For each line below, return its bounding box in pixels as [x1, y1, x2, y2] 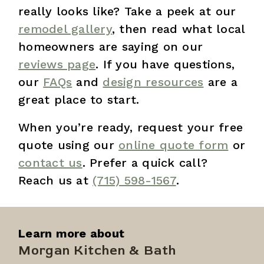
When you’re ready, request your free [18, 120, 243, 135]
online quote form [118, 138, 229, 153]
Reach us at [18, 173, 93, 188]
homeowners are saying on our [18, 39, 203, 54]
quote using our [18, 138, 119, 153]
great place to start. [18, 93, 140, 107]
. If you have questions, [95, 57, 235, 72]
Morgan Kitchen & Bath [18, 242, 177, 259]
